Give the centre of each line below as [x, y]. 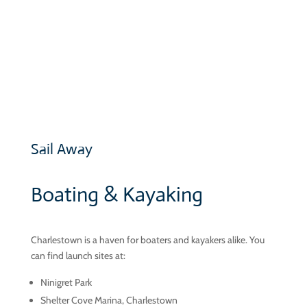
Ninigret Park [66, 282]
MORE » [48, 32]
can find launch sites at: [78, 256]
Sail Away [61, 149]
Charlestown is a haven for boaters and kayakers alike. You [147, 240]
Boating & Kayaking [116, 194]
